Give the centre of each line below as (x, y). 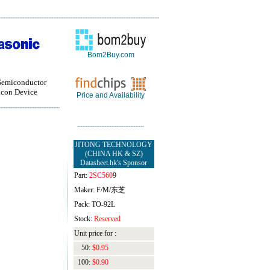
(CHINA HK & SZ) (114, 154)
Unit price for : (95, 233)
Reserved (107, 219)
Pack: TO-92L (94, 204)
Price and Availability (111, 95)
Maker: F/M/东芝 (99, 190)
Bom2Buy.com (111, 55)
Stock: (84, 219)
